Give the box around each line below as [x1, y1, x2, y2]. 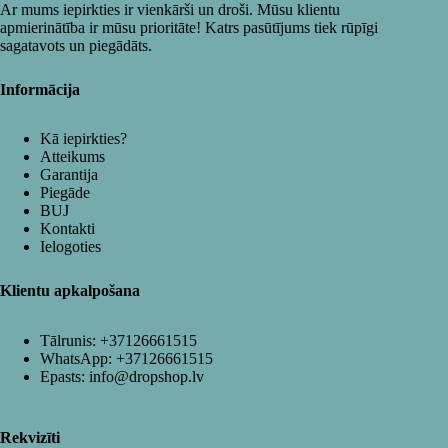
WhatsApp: [40, 350, 116, 368]
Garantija [40, 166, 98, 184]
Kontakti [40, 220, 95, 238]
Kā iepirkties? [40, 130, 127, 148]
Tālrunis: [40, 332, 100, 350]
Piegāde [40, 184, 90, 202]
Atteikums [40, 148, 105, 166]
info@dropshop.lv [89, 368, 204, 386]
